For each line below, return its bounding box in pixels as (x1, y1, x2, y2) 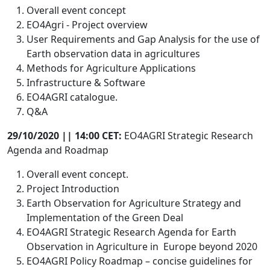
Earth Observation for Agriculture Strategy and (27, 196, 241, 210)
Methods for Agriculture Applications (27, 61, 196, 75)
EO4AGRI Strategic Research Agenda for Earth (27, 225, 236, 239)
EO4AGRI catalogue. (27, 90, 118, 104)
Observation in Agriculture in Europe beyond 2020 (27, 240, 257, 253)
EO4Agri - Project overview (27, 18, 148, 31)
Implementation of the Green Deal (27, 211, 183, 224)
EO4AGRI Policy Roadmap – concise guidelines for (27, 254, 253, 268)
